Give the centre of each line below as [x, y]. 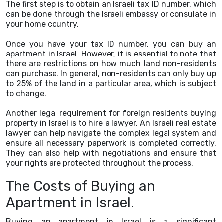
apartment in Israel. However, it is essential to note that [111, 54]
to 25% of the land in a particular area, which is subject [111, 83]
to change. [26, 93]
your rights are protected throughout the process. [100, 163]
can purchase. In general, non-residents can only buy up [111, 74]
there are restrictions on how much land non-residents [111, 64]
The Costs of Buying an [81, 186]
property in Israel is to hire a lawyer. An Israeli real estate [111, 123]
